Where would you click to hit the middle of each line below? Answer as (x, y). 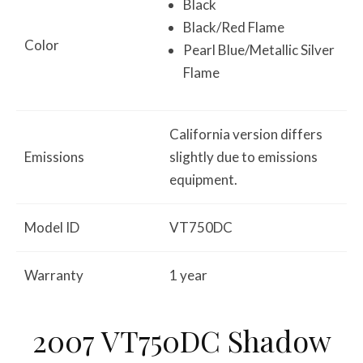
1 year (188, 275)
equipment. (203, 179)
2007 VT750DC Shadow (181, 340)
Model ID (52, 227)
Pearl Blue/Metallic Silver (259, 49)
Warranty (54, 275)
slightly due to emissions (243, 156)
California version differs (246, 134)
